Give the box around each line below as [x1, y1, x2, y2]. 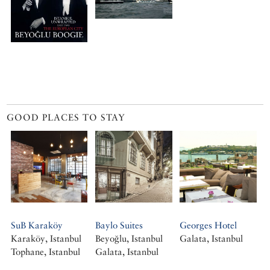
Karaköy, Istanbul [10, 233, 81, 244]
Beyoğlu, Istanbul [95, 233, 163, 244]
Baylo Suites [95, 220, 143, 231]
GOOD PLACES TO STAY [7, 112, 126, 123]
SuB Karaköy [10, 220, 63, 231]
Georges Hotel [180, 220, 237, 231]
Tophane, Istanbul [10, 246, 80, 257]
